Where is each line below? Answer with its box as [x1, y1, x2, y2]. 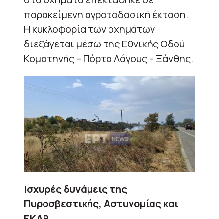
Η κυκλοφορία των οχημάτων [24, 22, 155, 36]
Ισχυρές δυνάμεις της [24, 182, 127, 196]
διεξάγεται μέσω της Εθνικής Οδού [24, 37, 185, 50]
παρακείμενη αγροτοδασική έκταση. [24, 7, 188, 21]
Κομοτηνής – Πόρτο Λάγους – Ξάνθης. [24, 51, 193, 65]
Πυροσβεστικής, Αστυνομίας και [24, 197, 178, 210]
